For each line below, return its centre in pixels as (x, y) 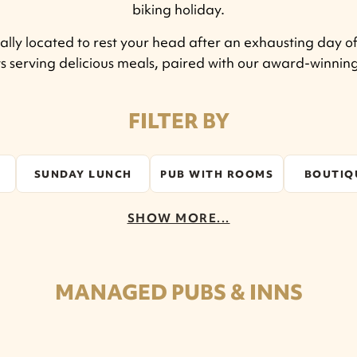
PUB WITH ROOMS (217, 174)
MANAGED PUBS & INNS (178, 292)
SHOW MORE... (178, 218)
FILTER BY (178, 121)
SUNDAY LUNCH (83, 174)
